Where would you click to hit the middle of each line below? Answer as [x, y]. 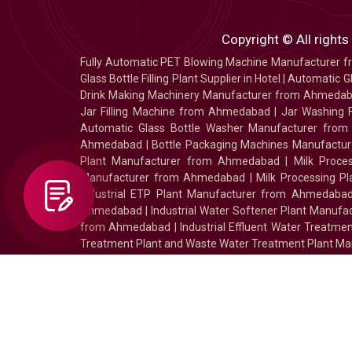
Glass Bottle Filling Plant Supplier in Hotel [181, 79]
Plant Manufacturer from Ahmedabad [180, 161]
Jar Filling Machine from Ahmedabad [176, 112]
